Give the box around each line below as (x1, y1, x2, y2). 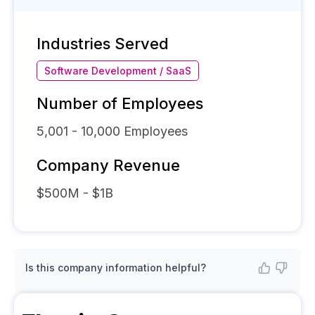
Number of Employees (37, 94, 203, 112)
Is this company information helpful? (25, 262, 206, 274)
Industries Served (37, 34, 169, 53)
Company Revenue (37, 156, 180, 174)
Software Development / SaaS (44, 65, 191, 77)
